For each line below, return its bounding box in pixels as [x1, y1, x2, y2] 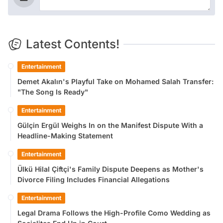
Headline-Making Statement [17, 131, 113, 140]
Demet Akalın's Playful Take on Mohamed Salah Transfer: [17, 77, 214, 86]
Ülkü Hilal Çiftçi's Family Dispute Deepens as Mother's [17, 164, 204, 173]
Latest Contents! [26, 36, 119, 51]
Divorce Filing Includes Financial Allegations [17, 175, 170, 184]
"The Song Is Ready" [17, 87, 88, 96]
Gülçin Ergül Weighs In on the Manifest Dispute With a [17, 120, 203, 129]
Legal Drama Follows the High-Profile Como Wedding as [17, 208, 211, 217]
